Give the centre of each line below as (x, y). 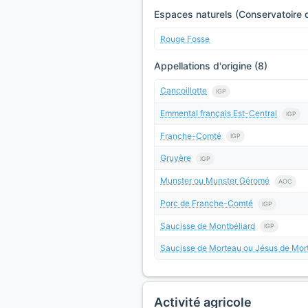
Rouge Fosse (185, 39)
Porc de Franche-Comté (207, 203)
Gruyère (176, 158)
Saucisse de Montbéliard (208, 225)
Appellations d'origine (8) (211, 66)
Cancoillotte (184, 91)
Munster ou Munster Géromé (215, 181)
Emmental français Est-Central (219, 113)
